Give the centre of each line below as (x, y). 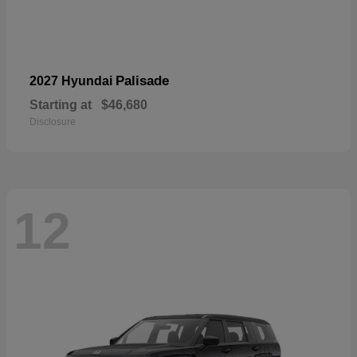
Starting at (61, 104)
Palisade (142, 80)
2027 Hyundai (73, 80)
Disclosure (53, 122)
